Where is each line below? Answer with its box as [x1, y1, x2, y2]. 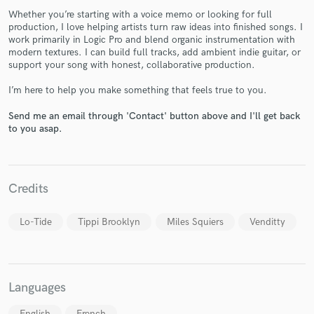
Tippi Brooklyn [78, 215, 141, 228]
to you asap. [8, 122, 62, 135]
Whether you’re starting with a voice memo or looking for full [8, 8, 272, 21]
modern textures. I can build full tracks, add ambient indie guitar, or [8, 46, 301, 59]
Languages [8, 280, 66, 296]
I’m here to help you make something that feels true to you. [8, 84, 267, 97]
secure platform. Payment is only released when [58, 117, 256, 129]
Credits [8, 180, 48, 197]
